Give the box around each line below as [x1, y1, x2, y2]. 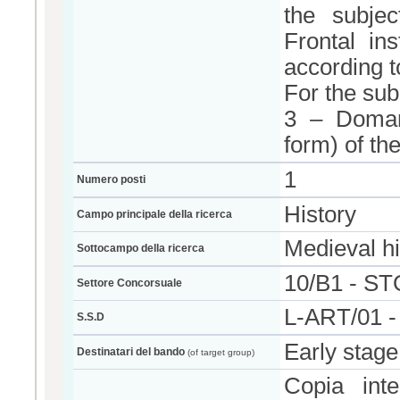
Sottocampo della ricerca [77, 242, 204, 254]
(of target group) [185, 347, 254, 357]
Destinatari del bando [77, 346, 185, 358]
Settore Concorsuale [77, 277, 182, 289]
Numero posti [77, 173, 146, 186]
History [284, 202, 356, 227]
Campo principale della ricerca [77, 208, 232, 221]
